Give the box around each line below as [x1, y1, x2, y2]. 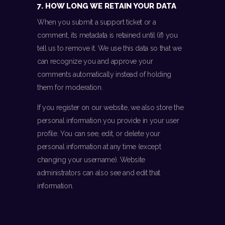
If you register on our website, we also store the [37, 103, 184, 112]
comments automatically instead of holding [37, 70, 172, 79]
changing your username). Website [37, 156, 146, 164]
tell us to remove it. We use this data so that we [37, 44, 182, 53]
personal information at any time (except [37, 143, 161, 151]
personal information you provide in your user [37, 117, 179, 125]
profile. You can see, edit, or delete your [37, 130, 160, 138]
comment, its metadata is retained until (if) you [37, 31, 178, 40]
